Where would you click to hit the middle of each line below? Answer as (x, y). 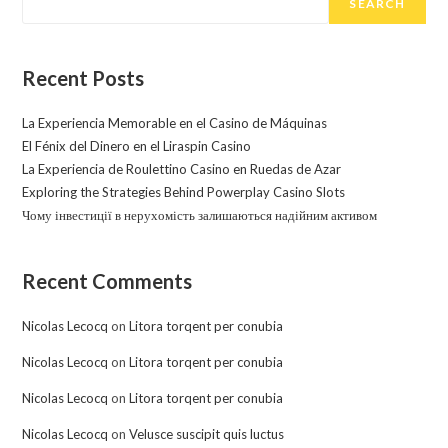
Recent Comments (107, 280)
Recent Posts (83, 77)
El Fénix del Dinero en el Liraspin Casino (137, 145)
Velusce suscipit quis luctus (207, 433)
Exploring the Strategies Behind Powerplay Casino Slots (184, 191)
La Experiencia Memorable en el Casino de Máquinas (175, 122)
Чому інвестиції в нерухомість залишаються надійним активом (200, 214)
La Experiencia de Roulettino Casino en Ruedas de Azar (182, 168)
